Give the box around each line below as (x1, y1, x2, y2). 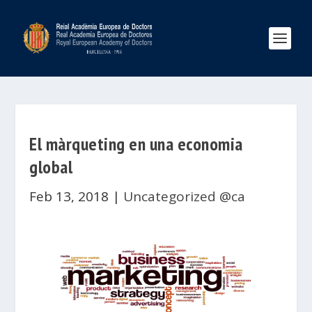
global (29, 155, 73, 178)
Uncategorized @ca (123, 187, 246, 205)
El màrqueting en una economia (29, 132, 243, 155)
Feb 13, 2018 (29, 187, 109, 205)
